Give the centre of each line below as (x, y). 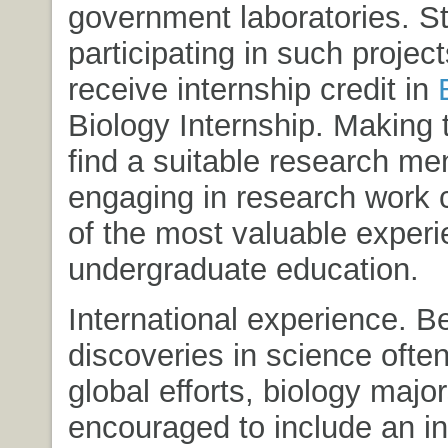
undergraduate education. (243, 268)
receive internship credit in (252, 88)
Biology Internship (191, 124)
